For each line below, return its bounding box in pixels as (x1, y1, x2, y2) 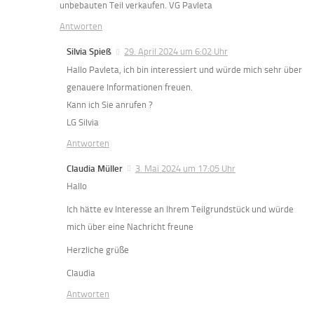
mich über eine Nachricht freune (67, 221, 193, 232)
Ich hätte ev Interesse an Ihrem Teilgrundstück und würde (67, 203, 294, 214)
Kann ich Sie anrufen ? (67, 99, 153, 110)
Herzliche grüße (67, 244, 129, 255)
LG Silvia (67, 116, 99, 128)
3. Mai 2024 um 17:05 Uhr (135, 163, 235, 174)
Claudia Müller (67, 163, 123, 174)
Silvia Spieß (67, 46, 111, 57)
